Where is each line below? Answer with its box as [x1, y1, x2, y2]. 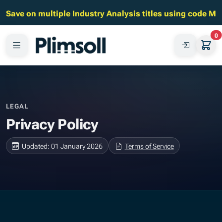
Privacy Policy [6, 111, 98, 133]
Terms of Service [124, 140, 174, 151]
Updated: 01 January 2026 [22, 140, 103, 151]
